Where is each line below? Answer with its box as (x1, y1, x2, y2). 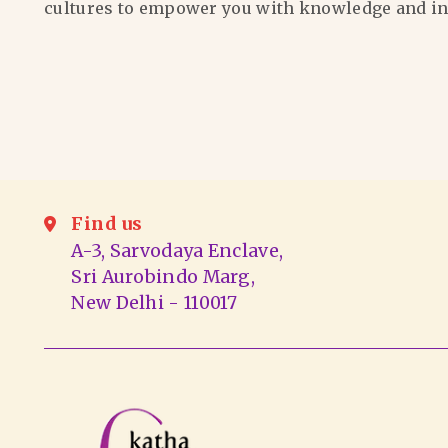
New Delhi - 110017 (71, 292, 238, 315)
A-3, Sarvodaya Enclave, (71, 240, 284, 263)
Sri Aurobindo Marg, (71, 266, 256, 289)
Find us (71, 212, 143, 236)
